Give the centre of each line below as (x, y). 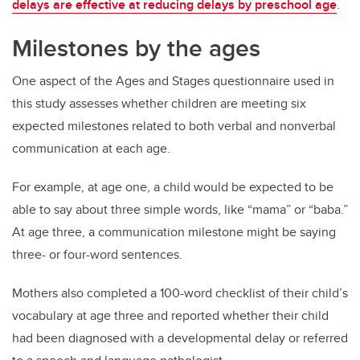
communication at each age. (91, 149)
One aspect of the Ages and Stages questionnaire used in (173, 81)
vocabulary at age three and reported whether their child (170, 316)
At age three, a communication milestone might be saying (174, 232)
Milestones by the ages (136, 48)
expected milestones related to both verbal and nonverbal (174, 126)
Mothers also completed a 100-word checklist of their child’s (180, 293)
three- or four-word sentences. (97, 255)
